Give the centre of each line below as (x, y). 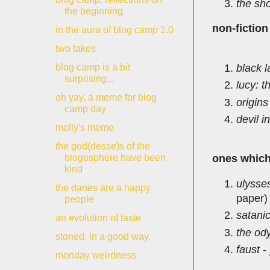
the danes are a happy (103, 188)
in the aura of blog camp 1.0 (114, 30)
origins (252, 102)
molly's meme (84, 127)
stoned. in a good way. (103, 237)
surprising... (89, 79)
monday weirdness (96, 255)
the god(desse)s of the (102, 146)
